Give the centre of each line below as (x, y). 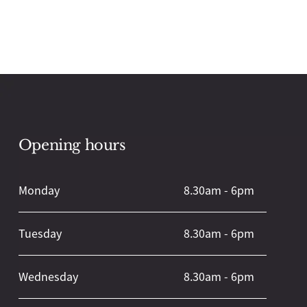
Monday (39, 191)
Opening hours (72, 146)
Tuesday (40, 234)
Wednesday (48, 277)
